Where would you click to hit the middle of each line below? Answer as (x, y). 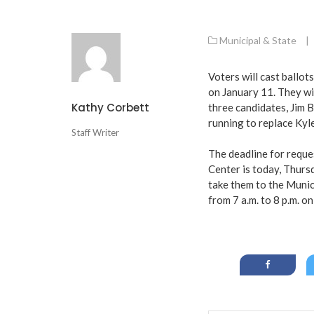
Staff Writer (95, 132)
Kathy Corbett (110, 107)
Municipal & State (258, 40)
